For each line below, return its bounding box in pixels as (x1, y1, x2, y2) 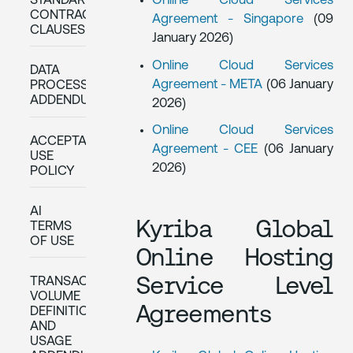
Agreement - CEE (151, 142, 264, 156)
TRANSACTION (29, 275, 117, 289)
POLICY (29, 164, 75, 178)
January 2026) (151, 32, 233, 46)
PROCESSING (29, 79, 110, 93)
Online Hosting (135, 243, 333, 271)
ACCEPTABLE (29, 134, 108, 148)
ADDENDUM (29, 94, 100, 108)
